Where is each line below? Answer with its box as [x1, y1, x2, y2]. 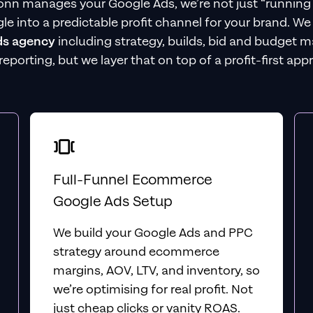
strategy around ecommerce [52, 244, 219, 260]
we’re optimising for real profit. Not [52, 282, 253, 298]
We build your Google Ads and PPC [52, 225, 253, 241]
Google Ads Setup [52, 192, 173, 211]
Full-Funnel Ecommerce [52, 170, 212, 189]
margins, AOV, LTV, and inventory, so [52, 263, 260, 279]
